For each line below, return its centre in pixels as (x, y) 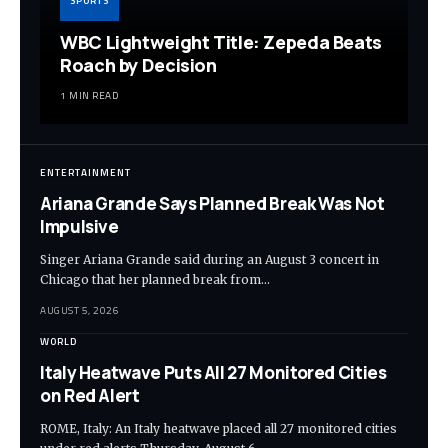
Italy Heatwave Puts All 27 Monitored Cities (213, 372)
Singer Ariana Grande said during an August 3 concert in (209, 259)
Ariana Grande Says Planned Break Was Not (212, 203)
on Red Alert (90, 395)
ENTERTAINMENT (85, 172)
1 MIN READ (89, 95)
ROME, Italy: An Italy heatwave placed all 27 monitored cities (218, 428)
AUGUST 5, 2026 (79, 310)
